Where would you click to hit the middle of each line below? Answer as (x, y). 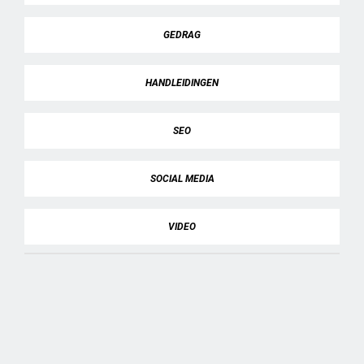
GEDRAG (182, 35)
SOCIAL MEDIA (182, 179)
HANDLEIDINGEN (182, 83)
